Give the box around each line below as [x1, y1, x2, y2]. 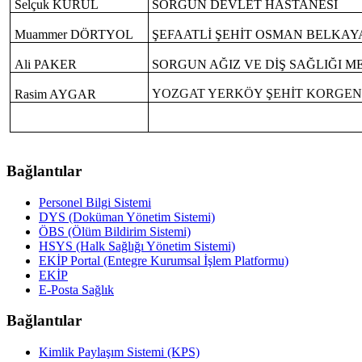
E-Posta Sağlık [39, 282, 114, 297]
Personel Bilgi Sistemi [39, 195, 151, 209]
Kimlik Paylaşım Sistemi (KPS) [39, 345, 200, 359]
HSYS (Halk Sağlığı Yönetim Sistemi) [39, 238, 235, 253]
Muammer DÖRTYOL [14, 27, 133, 42]
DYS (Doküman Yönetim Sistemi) [39, 209, 215, 224]
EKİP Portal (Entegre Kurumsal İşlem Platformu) [39, 253, 288, 267]
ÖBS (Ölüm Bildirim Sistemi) [39, 224, 191, 238]
